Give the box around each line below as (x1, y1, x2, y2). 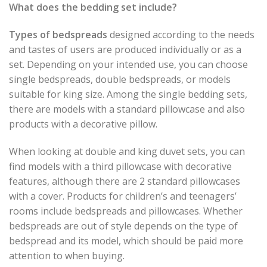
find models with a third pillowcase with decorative (9, 159, 232, 173)
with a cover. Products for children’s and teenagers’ (9, 189, 237, 203)
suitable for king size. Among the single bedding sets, (9, 88, 247, 101)
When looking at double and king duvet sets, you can (9, 144, 245, 158)
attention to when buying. (9, 249, 125, 262)
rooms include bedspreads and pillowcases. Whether (9, 204, 243, 218)
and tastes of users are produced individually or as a (9, 43, 241, 57)
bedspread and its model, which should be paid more (9, 234, 243, 247)
